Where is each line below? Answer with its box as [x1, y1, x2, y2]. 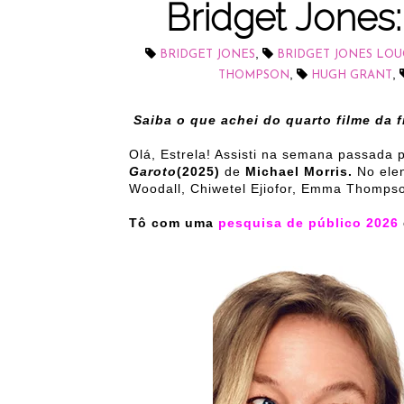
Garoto [129, 164, 177, 179]
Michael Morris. [245, 164, 357, 179]
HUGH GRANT [311, 69, 392, 81]
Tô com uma [129, 216, 218, 230]
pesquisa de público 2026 [218, 216, 399, 230]
